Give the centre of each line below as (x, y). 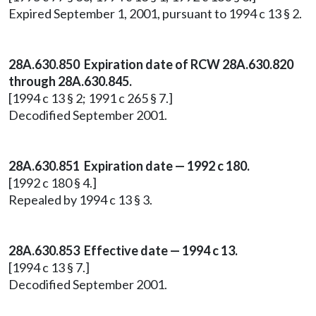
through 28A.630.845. (70, 81)
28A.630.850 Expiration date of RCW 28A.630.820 (151, 64)
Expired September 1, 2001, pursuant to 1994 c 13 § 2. (155, 13)
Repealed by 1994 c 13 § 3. (80, 200)
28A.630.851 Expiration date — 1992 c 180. (129, 166)
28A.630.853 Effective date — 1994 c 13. (123, 250)
